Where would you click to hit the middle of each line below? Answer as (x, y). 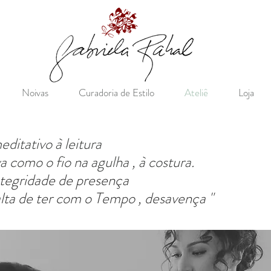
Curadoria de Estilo (116, 93)
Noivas (35, 93)
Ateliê (196, 93)
